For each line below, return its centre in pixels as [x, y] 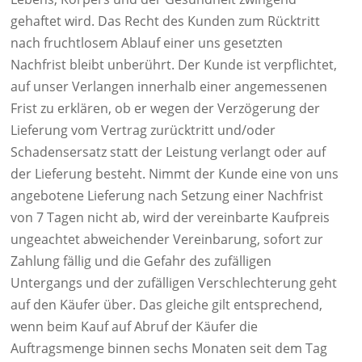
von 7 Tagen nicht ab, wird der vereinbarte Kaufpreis [170, 217]
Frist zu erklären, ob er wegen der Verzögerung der [165, 108]
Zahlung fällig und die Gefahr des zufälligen [141, 261]
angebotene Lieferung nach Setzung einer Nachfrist [167, 196]
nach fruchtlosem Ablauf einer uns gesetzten [147, 43]
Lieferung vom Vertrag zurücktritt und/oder [143, 130]
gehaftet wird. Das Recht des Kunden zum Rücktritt [165, 21]
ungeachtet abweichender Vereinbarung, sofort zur [167, 239]
